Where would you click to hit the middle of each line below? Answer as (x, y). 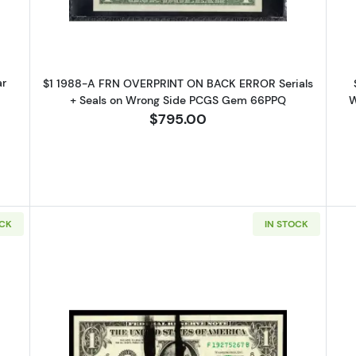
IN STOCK (286, 224)
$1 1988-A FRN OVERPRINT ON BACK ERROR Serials (178, 84)
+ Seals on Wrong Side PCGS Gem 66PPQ (178, 101)
